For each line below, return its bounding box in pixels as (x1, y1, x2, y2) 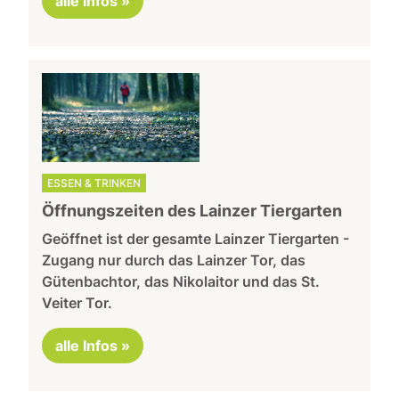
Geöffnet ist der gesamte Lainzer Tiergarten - (42, 229, 350, 248)
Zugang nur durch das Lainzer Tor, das (42, 250, 306, 269)
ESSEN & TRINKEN (47, 175, 142, 190)
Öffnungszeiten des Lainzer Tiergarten (42, 200, 343, 220)
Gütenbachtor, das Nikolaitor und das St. (42, 272, 321, 290)
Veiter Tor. (42, 293, 113, 312)
